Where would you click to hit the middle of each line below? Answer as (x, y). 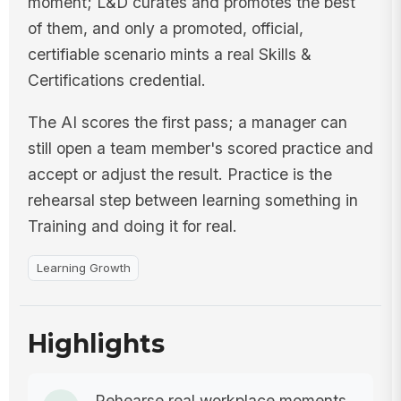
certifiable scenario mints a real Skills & (169, 55)
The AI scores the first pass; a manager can (187, 122)
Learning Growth (83, 267)
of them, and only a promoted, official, (165, 29)
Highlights (96, 344)
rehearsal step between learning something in (192, 200)
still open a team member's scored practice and (200, 148)
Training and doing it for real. (132, 226)
